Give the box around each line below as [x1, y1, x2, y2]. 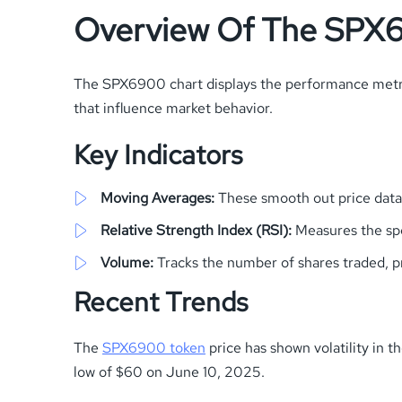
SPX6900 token [102, 337, 205, 357]
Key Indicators [74, 135, 243, 172]
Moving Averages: [100, 188, 214, 207]
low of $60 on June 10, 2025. [74, 362, 265, 381]
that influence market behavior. [74, 98, 273, 118]
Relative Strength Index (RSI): [100, 220, 292, 240]
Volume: [100, 252, 153, 272]
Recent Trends [74, 283, 249, 319]
